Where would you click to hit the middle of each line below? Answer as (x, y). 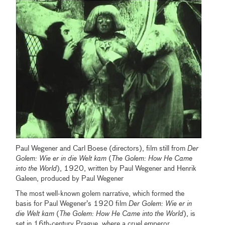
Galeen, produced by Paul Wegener (70, 179)
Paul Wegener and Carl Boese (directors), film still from (102, 148)
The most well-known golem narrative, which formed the (100, 194)
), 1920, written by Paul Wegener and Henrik (127, 168)
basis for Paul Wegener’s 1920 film (72, 204)
